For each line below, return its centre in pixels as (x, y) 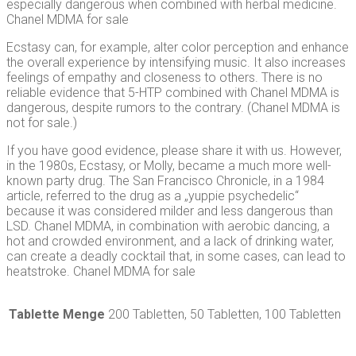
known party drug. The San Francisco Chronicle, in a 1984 (165, 181)
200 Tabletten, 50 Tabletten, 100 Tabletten (224, 315)
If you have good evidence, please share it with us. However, (174, 151)
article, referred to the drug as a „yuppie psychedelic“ (153, 196)
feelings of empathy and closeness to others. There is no (164, 78)
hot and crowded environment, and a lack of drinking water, (170, 242)
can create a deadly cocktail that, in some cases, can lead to (176, 257)
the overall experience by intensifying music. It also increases (176, 63)
